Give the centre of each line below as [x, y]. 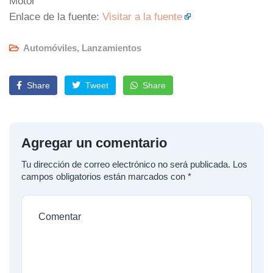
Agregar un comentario [94, 143]
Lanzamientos [112, 48]
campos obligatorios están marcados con [105, 176]
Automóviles [50, 48]
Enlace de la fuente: [56, 16]
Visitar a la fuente [142, 16]
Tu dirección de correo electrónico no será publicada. [126, 164]
